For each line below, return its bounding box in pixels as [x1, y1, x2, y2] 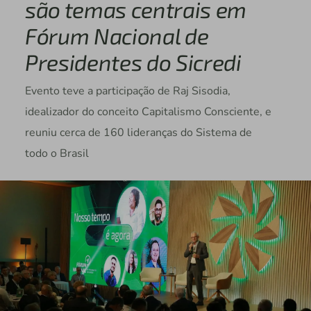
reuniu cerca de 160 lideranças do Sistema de [24, 125, 252, 141]
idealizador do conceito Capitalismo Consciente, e [24, 104, 271, 120]
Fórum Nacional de [24, 22, 209, 49]
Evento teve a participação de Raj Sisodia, [24, 83, 230, 99]
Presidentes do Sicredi [24, 49, 242, 76]
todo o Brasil [24, 146, 89, 162]
